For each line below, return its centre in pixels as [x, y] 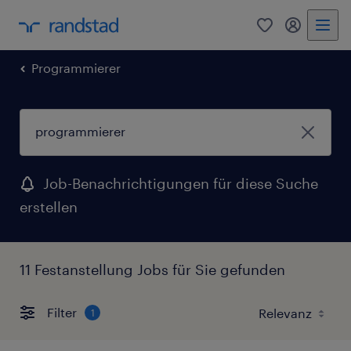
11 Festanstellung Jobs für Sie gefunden [152, 269]
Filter [62, 313]
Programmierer [76, 68]
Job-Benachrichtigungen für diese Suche [181, 183]
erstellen [49, 206]
